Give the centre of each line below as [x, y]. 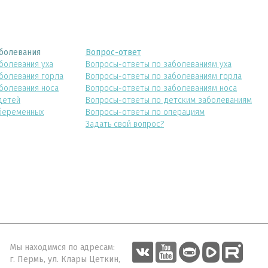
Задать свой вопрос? [125, 124]
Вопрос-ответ [113, 52]
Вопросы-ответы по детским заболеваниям [169, 100]
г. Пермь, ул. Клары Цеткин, [65, 259]
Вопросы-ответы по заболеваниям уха [159, 64]
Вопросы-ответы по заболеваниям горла [164, 76]
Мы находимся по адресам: [62, 247]
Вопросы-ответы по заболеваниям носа [161, 88]
